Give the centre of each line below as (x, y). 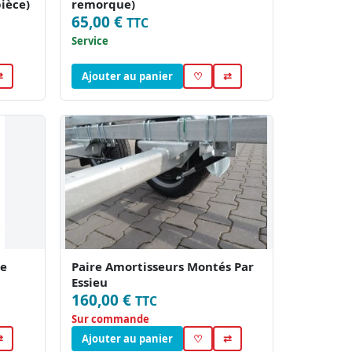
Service (90, 41)
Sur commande (110, 319)
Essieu (89, 282)
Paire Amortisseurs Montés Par (162, 267)
